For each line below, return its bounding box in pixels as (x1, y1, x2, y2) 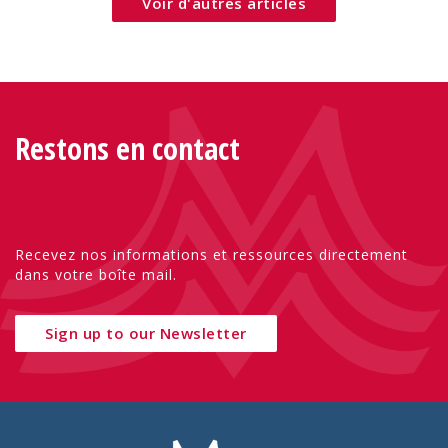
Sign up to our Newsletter (45, 322, 247, 343)
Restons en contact (15, 127, 240, 169)
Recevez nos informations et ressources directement (15, 244, 408, 264)
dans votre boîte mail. (15, 264, 177, 284)
